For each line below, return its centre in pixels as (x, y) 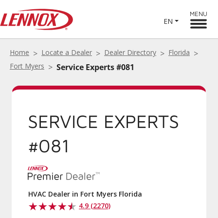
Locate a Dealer (67, 52)
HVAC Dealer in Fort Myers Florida (85, 194)
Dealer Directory (130, 52)
